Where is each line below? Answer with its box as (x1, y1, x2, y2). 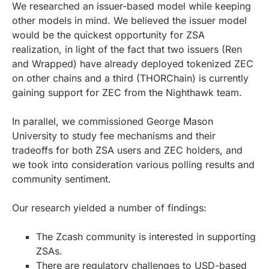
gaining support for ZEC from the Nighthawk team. (12, 86, 242, 98)
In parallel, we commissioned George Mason (12, 115, 213, 127)
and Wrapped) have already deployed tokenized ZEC (12, 57, 253, 70)
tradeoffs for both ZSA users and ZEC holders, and (12, 144, 243, 156)
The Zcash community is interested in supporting (36, 230, 256, 243)
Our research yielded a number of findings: (12, 201, 207, 214)
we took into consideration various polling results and (12, 158, 255, 171)
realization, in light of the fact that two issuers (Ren (12, 43, 242, 55)
